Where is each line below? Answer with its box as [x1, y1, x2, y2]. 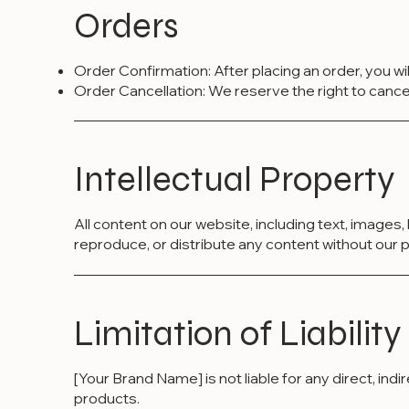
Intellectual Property [73, 158, 395, 202]
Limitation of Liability [73, 312, 402, 356]
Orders [73, 4, 179, 47]
